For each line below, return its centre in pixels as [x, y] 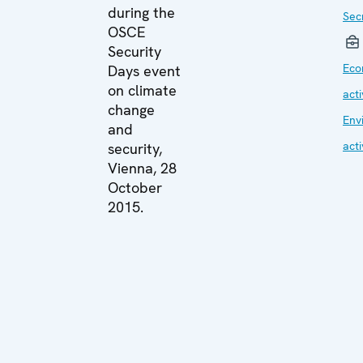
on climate [142, 90]
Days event [144, 71]
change [131, 110]
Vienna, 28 [142, 168]
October [135, 188]
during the [141, 13]
